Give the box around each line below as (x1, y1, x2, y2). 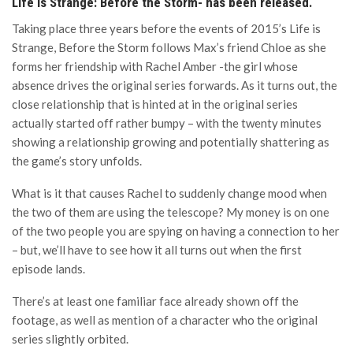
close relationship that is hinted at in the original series (12, 97, 298, 112)
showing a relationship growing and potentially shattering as (12, 135, 329, 150)
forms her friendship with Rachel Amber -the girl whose (12, 59, 298, 74)
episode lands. (12, 262, 85, 277)
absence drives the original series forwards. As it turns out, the (12, 78, 337, 93)
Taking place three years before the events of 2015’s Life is (12, 21, 321, 36)
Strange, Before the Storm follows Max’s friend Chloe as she (12, 40, 326, 55)
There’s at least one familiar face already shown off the (12, 294, 299, 309)
